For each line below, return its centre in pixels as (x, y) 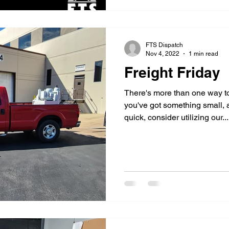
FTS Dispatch (164, 45)
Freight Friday (172, 72)
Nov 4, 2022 (163, 53)
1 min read (203, 53)
